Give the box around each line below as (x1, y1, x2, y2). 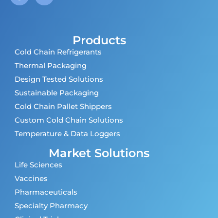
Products (72, 33, 126, 48)
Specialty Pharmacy (15, 201, 88, 211)
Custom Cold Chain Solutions (15, 115, 123, 125)
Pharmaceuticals (15, 187, 77, 197)
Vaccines (15, 174, 48, 183)
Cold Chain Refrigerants (15, 47, 102, 57)
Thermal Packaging (15, 61, 87, 71)
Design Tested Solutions (15, 74, 103, 84)
